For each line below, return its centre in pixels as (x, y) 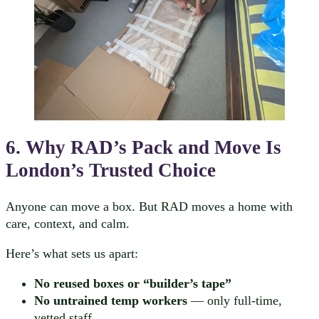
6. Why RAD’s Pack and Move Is (143, 148)
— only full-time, (235, 301)
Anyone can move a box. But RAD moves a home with (149, 206)
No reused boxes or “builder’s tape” (133, 284)
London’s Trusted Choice (111, 171)
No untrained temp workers (111, 301)
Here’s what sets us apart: (72, 254)
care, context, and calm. (68, 223)
